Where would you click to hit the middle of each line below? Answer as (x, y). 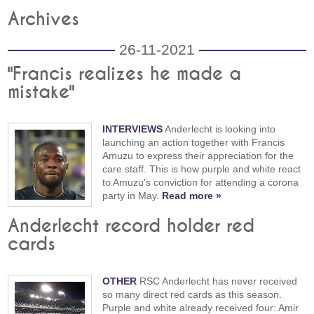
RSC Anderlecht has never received (217, 281)
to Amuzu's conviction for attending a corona (201, 182)
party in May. (132, 196)
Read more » (192, 196)
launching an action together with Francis (194, 142)
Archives (44, 20)
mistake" (41, 93)
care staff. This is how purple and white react (202, 169)
